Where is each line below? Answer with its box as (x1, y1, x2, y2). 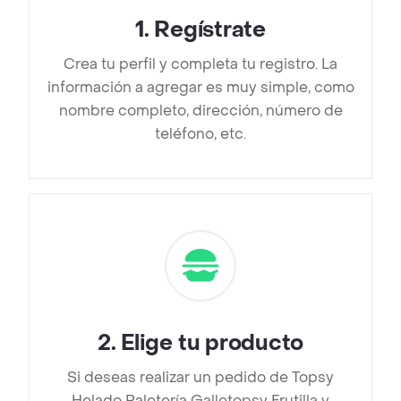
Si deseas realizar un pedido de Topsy (67, 368, 334, 388)
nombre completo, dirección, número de (58, 101, 343, 121)
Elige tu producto (121, 329, 304, 358)
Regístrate (154, 16, 266, 45)
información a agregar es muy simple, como (47, 78, 354, 98)
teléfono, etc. (155, 124, 246, 144)
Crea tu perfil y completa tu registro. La (64, 55, 337, 74)
